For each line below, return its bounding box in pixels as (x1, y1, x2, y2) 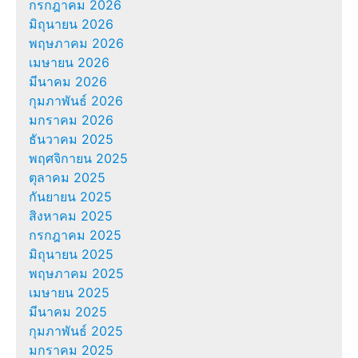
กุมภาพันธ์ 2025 (29, 323, 123, 340)
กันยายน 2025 (29, 189, 112, 205)
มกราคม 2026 (29, 112, 113, 129)
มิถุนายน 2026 (29, 16, 113, 33)
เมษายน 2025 (29, 284, 109, 301)
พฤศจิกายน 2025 (29, 150, 128, 167)
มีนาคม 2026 (29, 74, 107, 90)
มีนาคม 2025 (29, 304, 107, 320)
